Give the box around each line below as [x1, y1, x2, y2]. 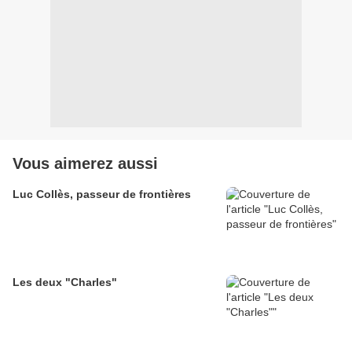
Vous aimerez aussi [13, 155, 158, 173]
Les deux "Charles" [13, 276, 117, 289]
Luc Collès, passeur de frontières [13, 188, 191, 201]
